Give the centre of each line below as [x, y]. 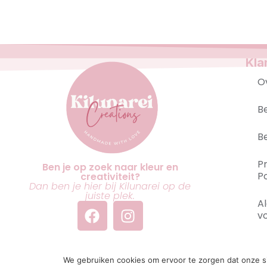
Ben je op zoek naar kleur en [110, 167]
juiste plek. [110, 196]
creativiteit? [110, 177]
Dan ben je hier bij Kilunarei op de [110, 186]
